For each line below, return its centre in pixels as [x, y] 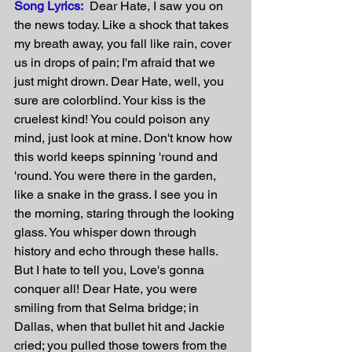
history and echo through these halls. [117, 251]
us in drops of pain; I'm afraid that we [116, 62]
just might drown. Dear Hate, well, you [121, 81]
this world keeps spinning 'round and [117, 157]
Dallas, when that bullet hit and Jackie [121, 326]
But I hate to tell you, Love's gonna [111, 270]
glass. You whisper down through [107, 232]
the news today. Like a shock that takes [123, 25]
